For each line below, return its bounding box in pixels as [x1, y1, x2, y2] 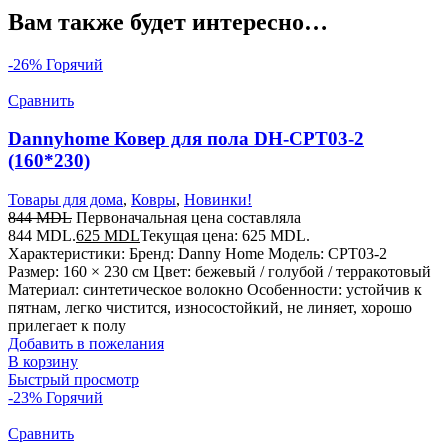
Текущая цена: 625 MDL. [140, 227, 310, 245]
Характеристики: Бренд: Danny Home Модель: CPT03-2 [8, 245, 387, 263]
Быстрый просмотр [8, 371, 139, 389]
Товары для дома [8, 191, 123, 209]
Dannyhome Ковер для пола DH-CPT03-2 [8, 128, 364, 150]
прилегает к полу [8, 317, 126, 335]
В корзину [8, 353, 78, 371]
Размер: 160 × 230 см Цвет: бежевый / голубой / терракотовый [8, 263, 431, 281]
